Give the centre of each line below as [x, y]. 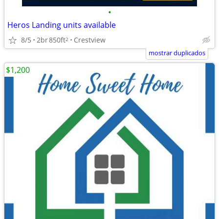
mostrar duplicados [177, 53]
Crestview [90, 40]
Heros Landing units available [62, 25]
